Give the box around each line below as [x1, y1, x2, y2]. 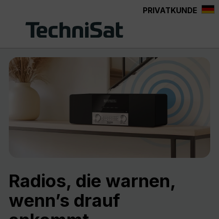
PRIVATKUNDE [143, 6, 197, 15]
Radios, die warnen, [9, 170, 175, 192]
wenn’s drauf [9, 190, 120, 211]
